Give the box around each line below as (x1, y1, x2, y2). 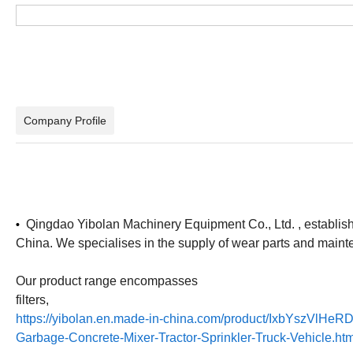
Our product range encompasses (16, 273, 198, 288)
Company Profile (24, 113, 106, 127)
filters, (16, 292, 52, 307)
